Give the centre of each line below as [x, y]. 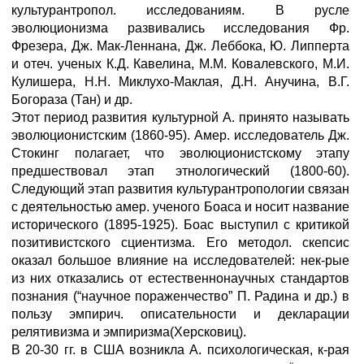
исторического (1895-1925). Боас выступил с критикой [180, 225]
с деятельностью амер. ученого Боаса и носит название [180, 207]
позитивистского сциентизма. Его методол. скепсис [180, 243]
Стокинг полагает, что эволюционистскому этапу [180, 153]
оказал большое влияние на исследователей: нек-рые [180, 260]
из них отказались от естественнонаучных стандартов [180, 278]
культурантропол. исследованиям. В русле [180, 10]
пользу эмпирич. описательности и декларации [180, 314]
